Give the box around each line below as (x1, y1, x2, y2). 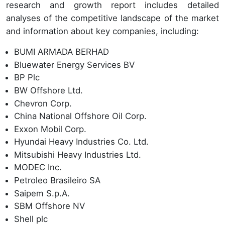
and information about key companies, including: (6, 26, 199, 37)
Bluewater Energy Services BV (14, 59, 135, 70)
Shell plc (14, 213, 48, 224)
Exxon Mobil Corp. (14, 124, 86, 134)
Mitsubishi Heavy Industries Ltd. (14, 149, 141, 160)
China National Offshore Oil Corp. (14, 111, 147, 122)
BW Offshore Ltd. (14, 85, 83, 95)
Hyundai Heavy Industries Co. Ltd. (14, 137, 149, 147)
